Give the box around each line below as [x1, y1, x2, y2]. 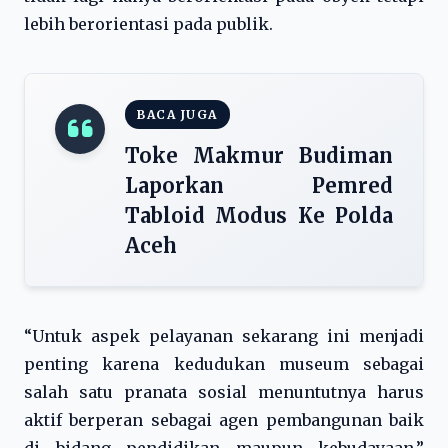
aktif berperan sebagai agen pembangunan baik [24, 410, 424, 430]
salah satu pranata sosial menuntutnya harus [24, 382, 424, 402]
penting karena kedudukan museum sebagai [24, 354, 424, 374]
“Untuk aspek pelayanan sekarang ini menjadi [24, 326, 424, 346]
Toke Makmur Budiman [125, 143, 393, 168]
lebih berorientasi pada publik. [24, 14, 273, 34]
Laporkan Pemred [125, 173, 393, 198]
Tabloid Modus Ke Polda [125, 203, 393, 228]
